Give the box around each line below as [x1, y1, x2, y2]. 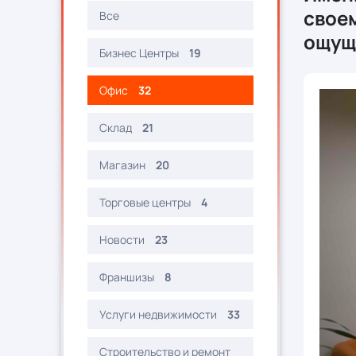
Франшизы [99, 269, 157, 284]
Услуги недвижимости [99, 307, 217, 322]
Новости [99, 232, 145, 247]
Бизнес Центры [99, 45, 179, 60]
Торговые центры [99, 195, 191, 210]
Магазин [99, 157, 145, 172]
